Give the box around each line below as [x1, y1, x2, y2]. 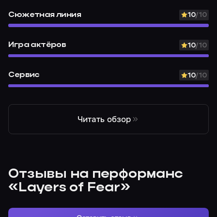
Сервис [8, 71, 40, 79]
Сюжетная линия [8, 11, 81, 19]
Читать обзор [77, 114, 131, 124]
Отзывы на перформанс [8, 168, 184, 181]
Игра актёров [8, 41, 66, 49]
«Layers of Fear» [8, 181, 130, 195]
